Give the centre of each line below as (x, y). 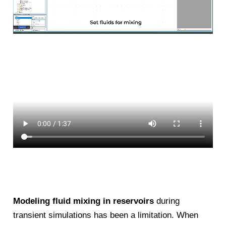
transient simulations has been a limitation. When (106, 215)
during (167, 201)
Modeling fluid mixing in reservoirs (84, 201)
